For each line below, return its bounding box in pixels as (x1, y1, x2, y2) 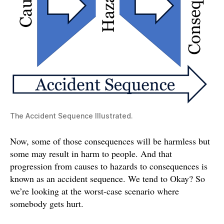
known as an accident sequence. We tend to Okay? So (10, 172, 205, 184)
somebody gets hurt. (10, 197, 83, 209)
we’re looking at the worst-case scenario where (10, 184, 179, 197)
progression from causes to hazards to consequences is (10, 159, 207, 172)
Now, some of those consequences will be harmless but (10, 134, 210, 147)
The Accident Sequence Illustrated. (10, 111, 133, 120)
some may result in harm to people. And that (10, 147, 172, 159)
